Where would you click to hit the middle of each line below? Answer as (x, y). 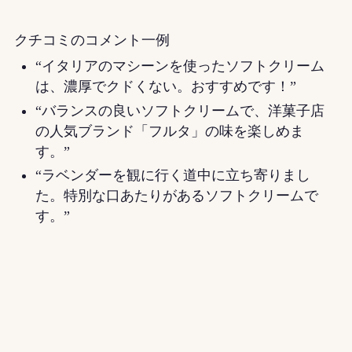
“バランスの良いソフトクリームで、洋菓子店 (180, 110)
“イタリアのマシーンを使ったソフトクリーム (180, 66)
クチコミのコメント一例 (92, 40)
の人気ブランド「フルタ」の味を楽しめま (169, 131)
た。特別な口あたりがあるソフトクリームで (176, 196)
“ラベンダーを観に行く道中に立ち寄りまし (172, 176)
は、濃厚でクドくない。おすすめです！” (167, 87)
